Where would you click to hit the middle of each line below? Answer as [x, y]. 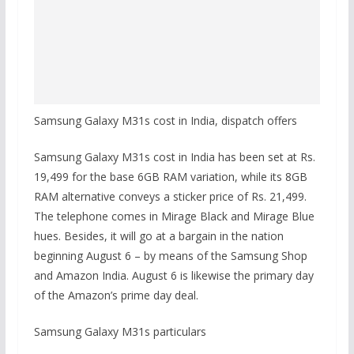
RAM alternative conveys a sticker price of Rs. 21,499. [170, 196]
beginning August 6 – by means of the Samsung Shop [170, 256]
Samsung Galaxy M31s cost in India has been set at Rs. [174, 157]
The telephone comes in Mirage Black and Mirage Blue [174, 216]
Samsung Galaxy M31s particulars [120, 331]
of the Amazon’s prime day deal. [116, 295]
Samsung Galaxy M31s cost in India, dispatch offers [165, 121]
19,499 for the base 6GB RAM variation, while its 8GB [170, 177]
